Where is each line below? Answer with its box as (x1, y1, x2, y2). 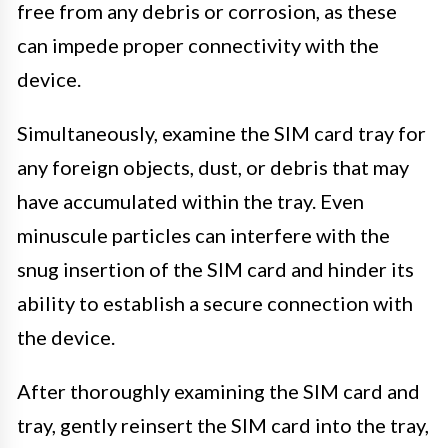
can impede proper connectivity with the (17, 32, 379, 57)
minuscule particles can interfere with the (17, 222, 390, 247)
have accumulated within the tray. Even (17, 188, 364, 213)
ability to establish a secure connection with (17, 290, 413, 315)
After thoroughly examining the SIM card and (17, 378, 420, 403)
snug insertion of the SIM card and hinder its (17, 256, 414, 281)
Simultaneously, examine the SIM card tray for (17, 120, 426, 145)
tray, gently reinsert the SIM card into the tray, (17, 412, 429, 437)
